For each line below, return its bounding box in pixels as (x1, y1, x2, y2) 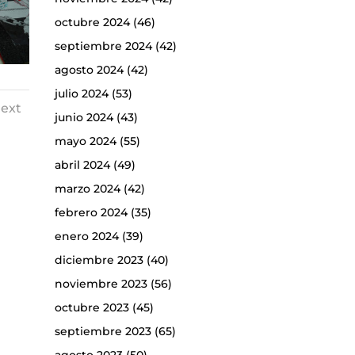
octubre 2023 (54, 300, 129, 315)
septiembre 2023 (54, 324, 151, 339)
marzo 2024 (54, 181, 120, 197)
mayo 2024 (54, 134, 116, 149)
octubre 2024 (54, 15, 130, 30)
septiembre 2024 (54, 39, 152, 54)
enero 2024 (54, 229, 119, 244)
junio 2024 (54, 110, 113, 125)
